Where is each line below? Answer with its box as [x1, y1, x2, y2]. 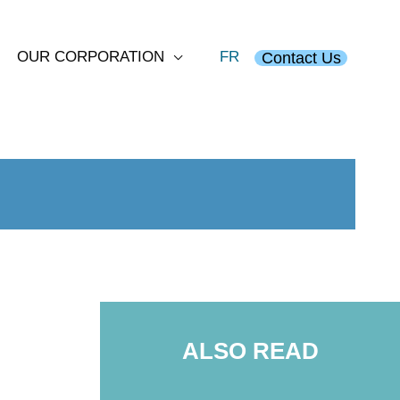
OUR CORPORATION [16, 48, 164, 66]
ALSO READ [181, 337, 319, 364]
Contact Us [261, 48, 341, 67]
